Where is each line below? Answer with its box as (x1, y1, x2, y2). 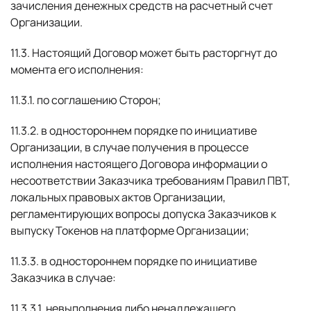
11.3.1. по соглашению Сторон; (10, 92, 161, 108)
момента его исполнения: (10, 62, 144, 77)
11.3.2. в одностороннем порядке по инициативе (10, 123, 257, 138)
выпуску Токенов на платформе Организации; (10, 223, 249, 238)
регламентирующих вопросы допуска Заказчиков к (10, 206, 276, 221)
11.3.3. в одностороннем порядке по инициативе (10, 253, 257, 269)
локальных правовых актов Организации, (10, 190, 226, 205)
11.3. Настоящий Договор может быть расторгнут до (10, 45, 277, 60)
